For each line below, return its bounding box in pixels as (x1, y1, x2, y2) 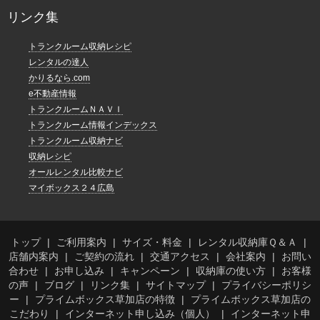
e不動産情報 (29, 89, 76, 99)
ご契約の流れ (74, 251, 134, 263)
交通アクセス (150, 251, 210, 263)
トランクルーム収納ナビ (29, 136, 123, 146)
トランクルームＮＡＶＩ (29, 104, 123, 115)
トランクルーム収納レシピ (29, 41, 131, 52)
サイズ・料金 (121, 236, 182, 249)
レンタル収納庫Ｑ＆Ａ (197, 236, 297, 249)
